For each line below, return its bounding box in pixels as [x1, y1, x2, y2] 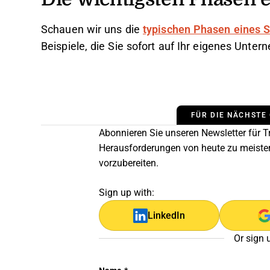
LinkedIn [148, 210, 185, 221]
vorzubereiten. [99, 158, 159, 168]
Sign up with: [99, 187, 154, 198]
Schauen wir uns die [41, 24, 143, 36]
